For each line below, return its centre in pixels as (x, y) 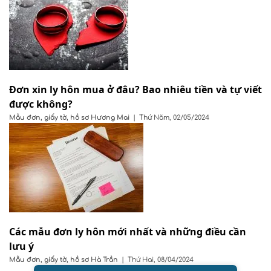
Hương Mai (110, 118)
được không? (42, 104)
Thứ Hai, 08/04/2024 (161, 260)
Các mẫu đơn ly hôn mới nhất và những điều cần (128, 232)
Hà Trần (104, 260)
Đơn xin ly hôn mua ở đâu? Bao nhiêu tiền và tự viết (135, 90)
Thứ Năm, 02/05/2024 (174, 118)
